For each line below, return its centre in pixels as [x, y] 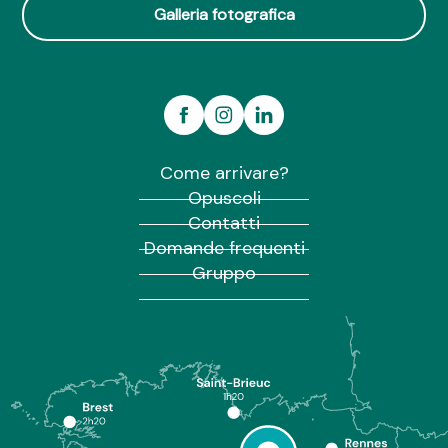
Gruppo [224, 273]
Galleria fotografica [224, 15]
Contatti [224, 223]
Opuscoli [224, 198]
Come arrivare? [224, 173]
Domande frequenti [224, 248]
